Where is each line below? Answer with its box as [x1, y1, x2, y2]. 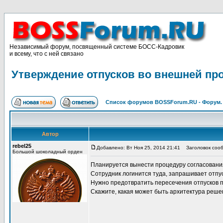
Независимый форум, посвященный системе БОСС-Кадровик [9, 43, 184, 50]
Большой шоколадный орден [12, 149, 83, 154]
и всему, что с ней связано [9, 50, 84, 57]
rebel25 [12, 143, 31, 149]
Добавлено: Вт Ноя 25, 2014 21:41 [97, 145, 180, 150]
